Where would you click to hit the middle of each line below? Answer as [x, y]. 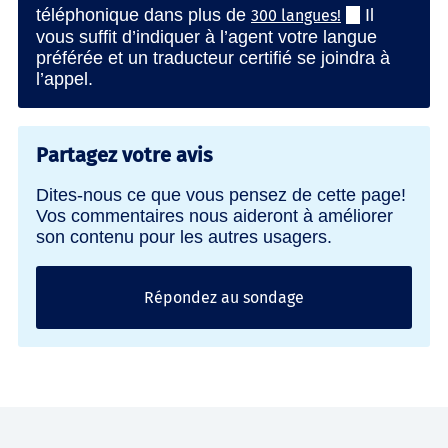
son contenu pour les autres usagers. [184, 236]
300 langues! [296, 15]
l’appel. [64, 78]
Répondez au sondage [224, 297]
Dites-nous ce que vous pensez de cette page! [221, 194]
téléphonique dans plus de [143, 14]
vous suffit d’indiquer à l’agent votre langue [206, 36]
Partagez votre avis [124, 154]
